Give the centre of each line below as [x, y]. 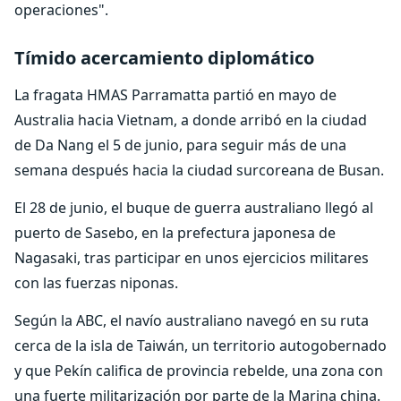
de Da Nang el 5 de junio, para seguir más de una [180, 145]
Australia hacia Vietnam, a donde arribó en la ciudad [191, 120]
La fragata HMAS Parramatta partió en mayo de [175, 95]
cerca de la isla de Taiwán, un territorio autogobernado [200, 346]
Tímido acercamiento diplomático [164, 58]
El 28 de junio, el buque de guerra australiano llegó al [194, 208]
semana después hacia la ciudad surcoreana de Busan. [199, 170]
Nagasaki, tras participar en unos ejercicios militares [192, 258]
